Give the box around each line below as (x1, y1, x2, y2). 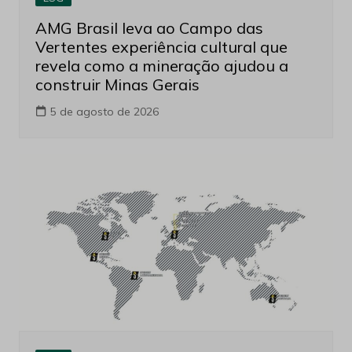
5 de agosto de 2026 (49, 104, 159, 119)
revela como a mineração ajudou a (35, 56, 288, 76)
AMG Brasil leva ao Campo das (35, 18, 263, 38)
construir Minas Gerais (35, 75, 200, 95)
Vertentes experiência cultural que (35, 37, 288, 57)
